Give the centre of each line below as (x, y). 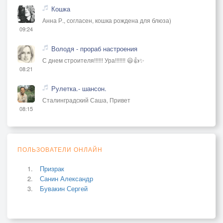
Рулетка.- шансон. (79, 88)
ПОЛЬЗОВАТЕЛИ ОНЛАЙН (60, 149)
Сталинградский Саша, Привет (86, 100)
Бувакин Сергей (64, 188)
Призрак (52, 168)
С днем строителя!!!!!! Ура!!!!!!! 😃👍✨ (93, 60)
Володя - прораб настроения (94, 48)
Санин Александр (66, 178)
